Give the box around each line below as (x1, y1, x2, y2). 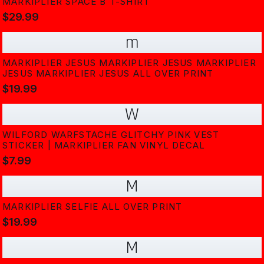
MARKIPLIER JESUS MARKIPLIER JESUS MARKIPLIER (2, 57, 256, 68)
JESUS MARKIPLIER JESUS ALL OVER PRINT (2, 68, 214, 79)
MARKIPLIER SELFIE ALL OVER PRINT (2, 201, 183, 212)
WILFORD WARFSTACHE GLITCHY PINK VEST (2, 129, 220, 140)
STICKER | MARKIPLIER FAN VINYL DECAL (2, 140, 206, 151)
